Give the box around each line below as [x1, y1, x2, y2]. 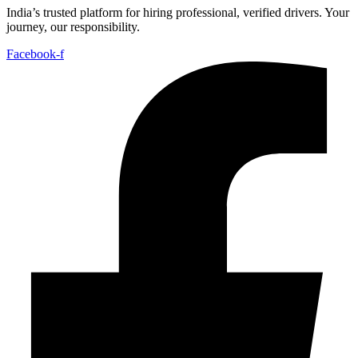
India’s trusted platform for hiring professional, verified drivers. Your [6, 5, 349, 19]
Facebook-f [6, 46, 64, 61]
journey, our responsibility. [6, 19, 140, 34]
